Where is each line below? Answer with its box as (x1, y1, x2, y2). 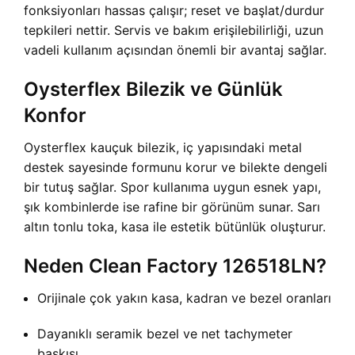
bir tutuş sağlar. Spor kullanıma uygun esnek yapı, (24, 179, 321, 195)
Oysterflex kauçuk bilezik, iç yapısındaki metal (24, 139, 302, 155)
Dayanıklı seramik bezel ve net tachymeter (37, 326, 292, 342)
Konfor (24, 104, 86, 127)
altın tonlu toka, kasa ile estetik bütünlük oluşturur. (24, 219, 326, 235)
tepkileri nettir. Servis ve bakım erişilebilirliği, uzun (24, 22, 323, 38)
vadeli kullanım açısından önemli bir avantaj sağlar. (24, 42, 326, 58)
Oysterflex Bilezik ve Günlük (24, 78, 283, 101)
